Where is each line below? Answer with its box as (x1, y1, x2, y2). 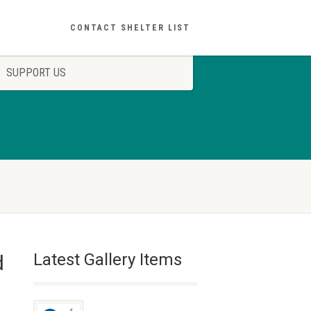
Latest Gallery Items (33, 250, 182, 269)
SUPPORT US (6, 66, 66, 79)
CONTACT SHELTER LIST (69, 23, 190, 33)
